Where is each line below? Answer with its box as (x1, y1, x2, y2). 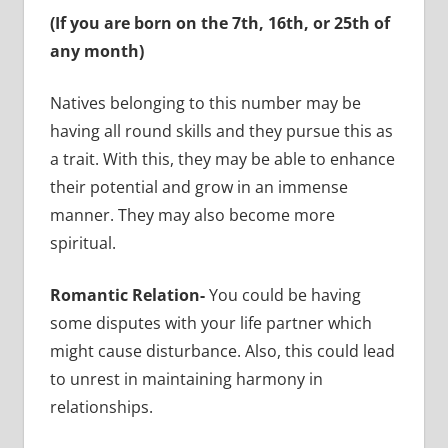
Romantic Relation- (49, 283, 209, 306)
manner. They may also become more (49, 203, 335, 226)
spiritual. (49, 231, 120, 254)
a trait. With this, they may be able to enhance (49, 147, 395, 170)
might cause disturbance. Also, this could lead (49, 339, 395, 362)
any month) (49, 39, 144, 62)
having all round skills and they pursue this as (49, 119, 393, 142)
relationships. (49, 395, 153, 418)
